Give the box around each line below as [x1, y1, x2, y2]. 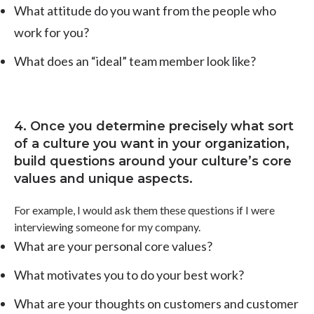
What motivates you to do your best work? [14, 266, 244, 282]
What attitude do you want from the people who [14, 2, 276, 18]
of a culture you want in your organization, [14, 135, 289, 151]
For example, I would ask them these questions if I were [14, 203, 275, 217]
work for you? [14, 24, 89, 40]
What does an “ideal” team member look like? [14, 53, 256, 69]
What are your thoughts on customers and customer [14, 295, 299, 311]
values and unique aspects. [14, 170, 193, 186]
